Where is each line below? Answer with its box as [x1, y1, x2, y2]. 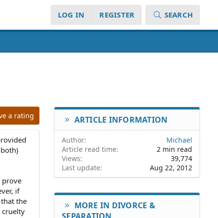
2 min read [157, 145, 192, 154]
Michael [166, 135, 192, 145]
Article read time [62, 145, 116, 154]
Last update [62, 163, 100, 173]
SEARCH [164, 10, 193, 19]
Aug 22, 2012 [150, 163, 192, 173]
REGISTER [99, 10, 135, 19]
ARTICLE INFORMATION [74, 114, 168, 126]
